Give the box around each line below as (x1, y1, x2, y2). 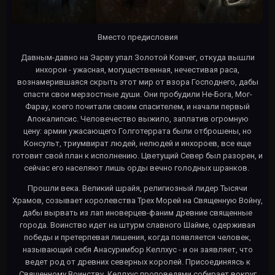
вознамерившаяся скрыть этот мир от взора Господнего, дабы (17, 77, 258, 87)
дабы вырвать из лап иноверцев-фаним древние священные (23, 207, 252, 217)
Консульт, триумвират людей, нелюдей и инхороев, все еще (24, 138, 251, 148)
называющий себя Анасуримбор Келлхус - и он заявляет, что (22, 244, 253, 254)
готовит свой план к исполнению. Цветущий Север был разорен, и (12, 150, 263, 160)
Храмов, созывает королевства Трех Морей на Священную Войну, (12, 195, 263, 205)
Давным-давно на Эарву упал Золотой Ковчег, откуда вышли (20, 52, 255, 62)
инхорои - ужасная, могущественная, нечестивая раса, (36, 64, 239, 74)
